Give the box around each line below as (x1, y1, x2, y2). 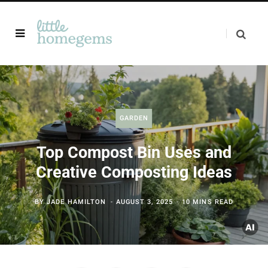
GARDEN (119, 114, 149, 122)
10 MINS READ (181, 198, 234, 206)
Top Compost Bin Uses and (36, 143, 232, 162)
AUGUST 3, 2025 (115, 198, 173, 206)
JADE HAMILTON (47, 198, 106, 206)
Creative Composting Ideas (36, 163, 232, 182)
